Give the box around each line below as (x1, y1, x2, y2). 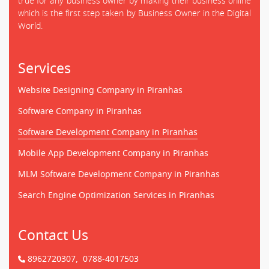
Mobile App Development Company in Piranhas (18, 147, 208, 160)
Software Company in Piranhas (18, 104, 142, 118)
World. (18, 19, 43, 32)
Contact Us (18, 225, 88, 246)
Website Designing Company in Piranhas (18, 83, 183, 97)
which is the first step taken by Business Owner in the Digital (18, 7, 251, 20)
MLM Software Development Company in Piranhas (18, 168, 220, 181)
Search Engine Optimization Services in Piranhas (18, 189, 214, 202)
